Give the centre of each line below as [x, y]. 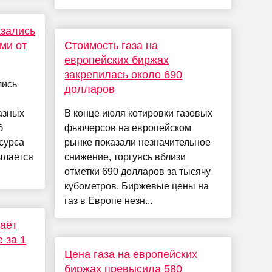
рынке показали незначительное [138, 143]
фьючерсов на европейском [128, 128]
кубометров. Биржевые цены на [137, 186]
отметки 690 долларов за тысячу [138, 172]
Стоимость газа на [111, 46]
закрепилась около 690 [124, 75]
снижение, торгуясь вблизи [125, 157]
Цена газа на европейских [131, 255]
